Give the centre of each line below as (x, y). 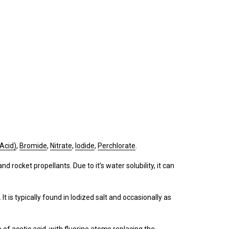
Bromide (33, 146)
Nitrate (61, 146)
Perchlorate (117, 146)
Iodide (85, 146)
